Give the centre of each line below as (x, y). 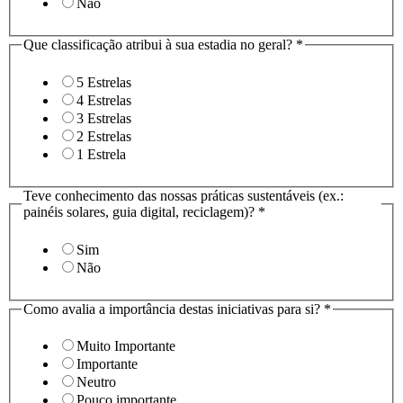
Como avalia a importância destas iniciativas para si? (174, 309)
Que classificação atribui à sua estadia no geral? (160, 45)
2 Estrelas (104, 137)
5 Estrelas (104, 83)
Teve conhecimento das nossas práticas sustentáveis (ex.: (184, 196)
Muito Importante (126, 346)
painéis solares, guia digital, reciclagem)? (141, 212)
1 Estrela (101, 155)
